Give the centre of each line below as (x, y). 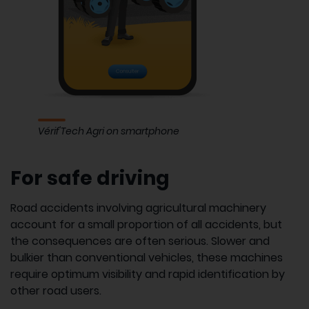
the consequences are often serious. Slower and (140, 241)
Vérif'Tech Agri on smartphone (109, 131)
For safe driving (90, 178)
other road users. (56, 290)
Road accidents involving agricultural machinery (138, 208)
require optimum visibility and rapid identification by (148, 274)
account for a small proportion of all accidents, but (146, 224)
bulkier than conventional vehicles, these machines (147, 257)
